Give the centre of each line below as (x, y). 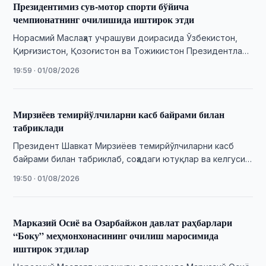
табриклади (39, 127)
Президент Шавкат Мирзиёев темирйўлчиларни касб (124, 146)
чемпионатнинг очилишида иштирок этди (104, 19)
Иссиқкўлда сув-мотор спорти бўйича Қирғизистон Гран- (133, 64)
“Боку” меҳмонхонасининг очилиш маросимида (116, 235)
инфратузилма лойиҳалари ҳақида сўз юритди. (106, 172)
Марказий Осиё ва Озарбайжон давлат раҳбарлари (123, 222)
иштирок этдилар (51, 248)
